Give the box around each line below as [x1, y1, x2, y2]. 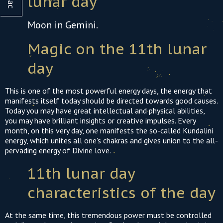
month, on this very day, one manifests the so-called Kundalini [5, 125, 213, 135]
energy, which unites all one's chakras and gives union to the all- [5, 135, 218, 145]
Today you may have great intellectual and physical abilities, [5, 106, 205, 115]
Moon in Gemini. [27, 18, 98, 31]
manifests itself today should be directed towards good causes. [5, 96, 218, 106]
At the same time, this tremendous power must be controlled [5, 210, 212, 220]
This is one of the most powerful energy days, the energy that [5, 86, 212, 96]
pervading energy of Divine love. [5, 145, 111, 155]
